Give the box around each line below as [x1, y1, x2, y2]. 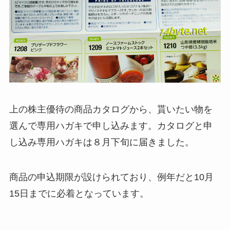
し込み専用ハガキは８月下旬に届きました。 [9, 137, 194, 148]
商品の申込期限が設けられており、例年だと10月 [9, 172, 214, 183]
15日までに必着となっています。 [9, 188, 149, 199]
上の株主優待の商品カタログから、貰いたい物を [9, 104, 213, 115]
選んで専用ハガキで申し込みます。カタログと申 [9, 121, 213, 131]
